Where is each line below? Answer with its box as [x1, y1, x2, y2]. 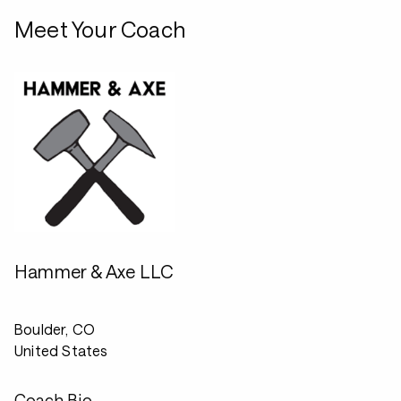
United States [14, 342, 108, 359]
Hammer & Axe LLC [14, 260, 174, 282]
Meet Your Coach [14, 16, 185, 42]
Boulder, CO [14, 320, 96, 337]
